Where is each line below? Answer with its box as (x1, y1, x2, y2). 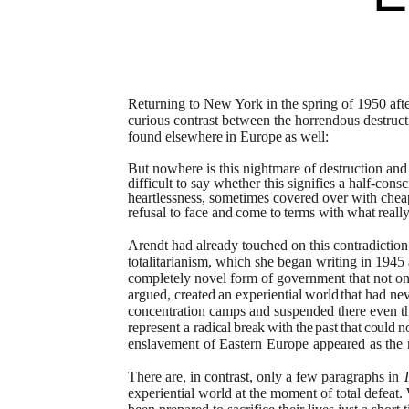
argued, (128, 287, 171, 302)
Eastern (219, 336, 263, 351)
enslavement (128, 336, 199, 351)
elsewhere (164, 129, 223, 144)
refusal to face (128, 204, 208, 220)
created (173, 287, 215, 302)
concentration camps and (128, 303, 270, 319)
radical (194, 320, 232, 335)
